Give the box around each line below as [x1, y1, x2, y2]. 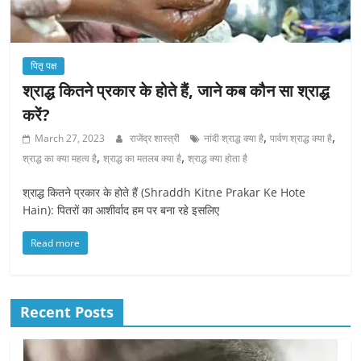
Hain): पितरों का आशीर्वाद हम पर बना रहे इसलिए [23, 202, 220, 218]
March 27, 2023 [35, 131, 106, 146]
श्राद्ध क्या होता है [188, 151, 248, 166]
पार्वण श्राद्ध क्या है [270, 131, 333, 146]
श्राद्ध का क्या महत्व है [23, 151, 98, 166]
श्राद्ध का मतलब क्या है [103, 151, 182, 166]
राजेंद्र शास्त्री [130, 131, 183, 146]
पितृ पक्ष [31, 59, 57, 73]
